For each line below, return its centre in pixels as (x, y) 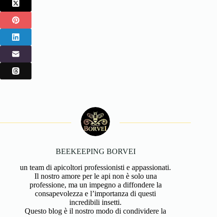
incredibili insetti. (96, 202)
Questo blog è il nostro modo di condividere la (96, 211)
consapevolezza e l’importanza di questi (96, 193)
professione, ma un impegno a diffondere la (95, 185)
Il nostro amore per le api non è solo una (95, 176)
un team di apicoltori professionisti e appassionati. (96, 167)
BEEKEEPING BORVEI (95, 152)
